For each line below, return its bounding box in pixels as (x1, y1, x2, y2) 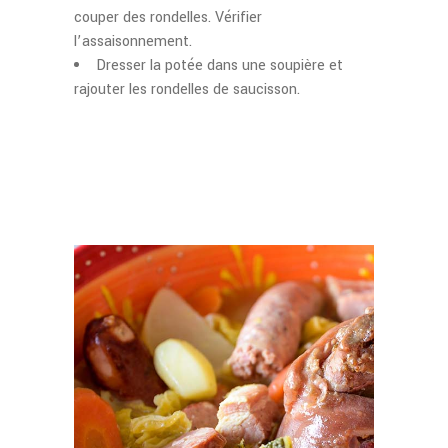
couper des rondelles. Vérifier (74, 7, 262, 28)
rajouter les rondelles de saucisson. (74, 79, 300, 100)
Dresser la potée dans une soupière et (96, 55, 343, 76)
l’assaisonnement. (74, 31, 192, 52)
